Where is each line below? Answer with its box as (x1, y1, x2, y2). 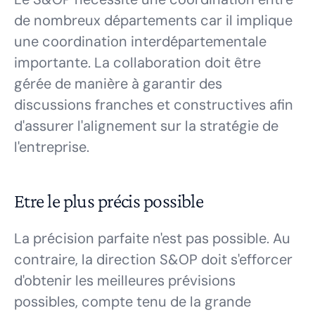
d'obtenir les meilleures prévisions (14, 271, 236, 290)
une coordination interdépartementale (14, 32, 266, 51)
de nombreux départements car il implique (14, 11, 292, 30)
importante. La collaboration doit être (14, 53, 261, 72)
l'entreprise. (14, 138, 89, 156)
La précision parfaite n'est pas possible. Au (14, 229, 290, 247)
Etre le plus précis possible (14, 190, 204, 212)
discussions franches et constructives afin (14, 96, 293, 114)
